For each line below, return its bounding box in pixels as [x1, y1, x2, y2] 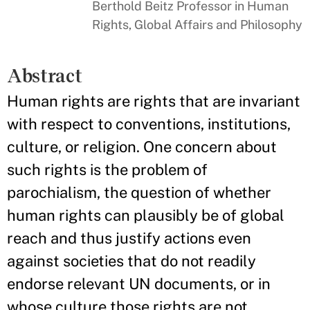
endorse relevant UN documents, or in [7, 275, 271, 293]
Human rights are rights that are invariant [7, 92, 300, 110]
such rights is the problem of [7, 161, 208, 179]
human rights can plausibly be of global [7, 206, 284, 224]
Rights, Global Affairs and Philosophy [92, 17, 303, 32]
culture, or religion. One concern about [7, 138, 277, 156]
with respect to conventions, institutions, [7, 115, 291, 133]
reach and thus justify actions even [7, 229, 251, 247]
